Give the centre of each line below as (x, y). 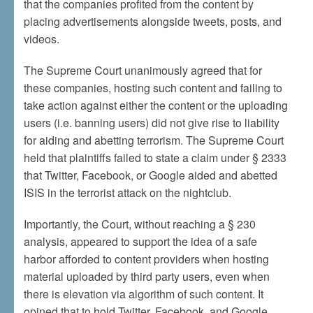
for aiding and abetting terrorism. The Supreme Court (153, 140)
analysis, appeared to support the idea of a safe (140, 241)
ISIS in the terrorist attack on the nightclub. (127, 192)
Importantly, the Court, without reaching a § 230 (139, 224)
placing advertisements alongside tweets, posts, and (152, 21)
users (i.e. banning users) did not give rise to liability (151, 123)
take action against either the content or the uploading (155, 105)
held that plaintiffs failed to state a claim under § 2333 (155, 158)
